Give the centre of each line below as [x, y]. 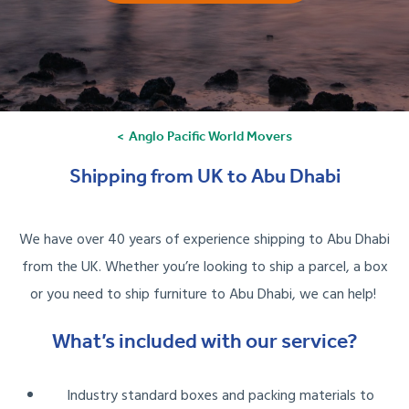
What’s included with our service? [204, 341]
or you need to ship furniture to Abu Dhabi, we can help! [204, 295]
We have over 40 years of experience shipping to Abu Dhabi [204, 241]
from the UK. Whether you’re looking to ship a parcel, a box [204, 268]
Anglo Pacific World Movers [210, 136]
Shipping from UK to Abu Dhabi [204, 176]
